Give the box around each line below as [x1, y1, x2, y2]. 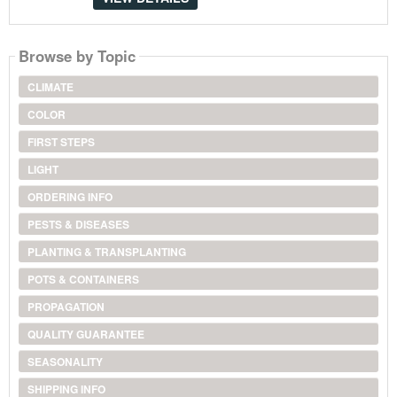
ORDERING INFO [27, 188, 113, 205]
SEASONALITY [27, 353, 103, 370]
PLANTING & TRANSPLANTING [27, 243, 186, 260]
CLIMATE [27, 78, 74, 95]
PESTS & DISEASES [27, 215, 129, 232]
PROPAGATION [27, 298, 105, 315]
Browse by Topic [18, 44, 136, 66]
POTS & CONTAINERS [27, 270, 139, 287]
